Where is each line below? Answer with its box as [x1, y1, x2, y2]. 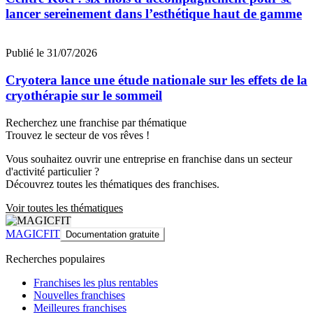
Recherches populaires [6, 252, 105, 265]
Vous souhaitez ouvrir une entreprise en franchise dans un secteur [6, 152, 292, 165]
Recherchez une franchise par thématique [6, 116, 187, 129]
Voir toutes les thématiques [6, 201, 123, 214]
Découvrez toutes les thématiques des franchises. [6, 177, 219, 190]
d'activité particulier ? [6, 165, 99, 177]
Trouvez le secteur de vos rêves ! [6, 129, 150, 141]
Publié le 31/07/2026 [6, 47, 97, 59]
